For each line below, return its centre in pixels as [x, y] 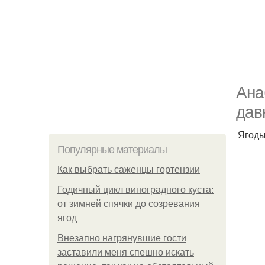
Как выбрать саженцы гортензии [129, 169]
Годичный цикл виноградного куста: [135, 190]
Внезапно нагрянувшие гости [122, 238]
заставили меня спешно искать [126, 252]
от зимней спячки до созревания [129, 204]
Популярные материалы [112, 150]
